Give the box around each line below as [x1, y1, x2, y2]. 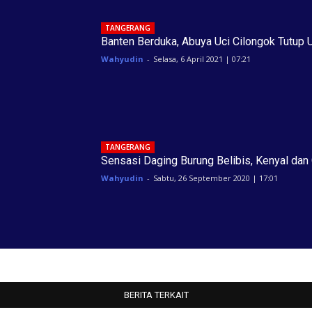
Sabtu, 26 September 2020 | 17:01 [153, 172, 278, 183]
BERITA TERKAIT [123, 289, 189, 300]
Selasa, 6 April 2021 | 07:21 [153, 53, 251, 64]
